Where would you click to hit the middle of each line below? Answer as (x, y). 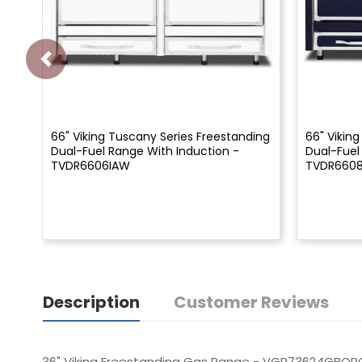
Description (91, 302)
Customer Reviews (251, 302)
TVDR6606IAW (90, 165)
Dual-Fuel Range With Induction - (145, 151)
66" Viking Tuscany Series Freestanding (160, 136)
